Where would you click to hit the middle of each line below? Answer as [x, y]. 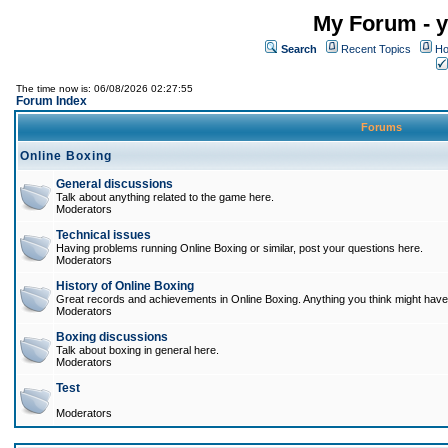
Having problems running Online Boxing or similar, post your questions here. [239, 248]
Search [299, 49]
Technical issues [103, 235]
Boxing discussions [112, 337]
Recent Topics [376, 49]
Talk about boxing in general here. [137, 350]
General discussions [114, 184]
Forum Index [51, 101]
